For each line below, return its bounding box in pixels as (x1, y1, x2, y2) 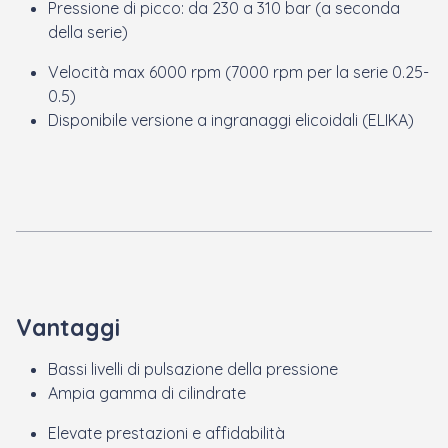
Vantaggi (16, 312, 120, 342)
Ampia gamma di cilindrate (48, 382, 246, 403)
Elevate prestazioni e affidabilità (48, 422, 289, 443)
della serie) (48, 21, 128, 42)
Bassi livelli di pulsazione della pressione (48, 358, 338, 379)
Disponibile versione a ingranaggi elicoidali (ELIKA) (48, 109, 414, 130)
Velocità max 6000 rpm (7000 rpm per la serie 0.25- (48, 61, 429, 82)
